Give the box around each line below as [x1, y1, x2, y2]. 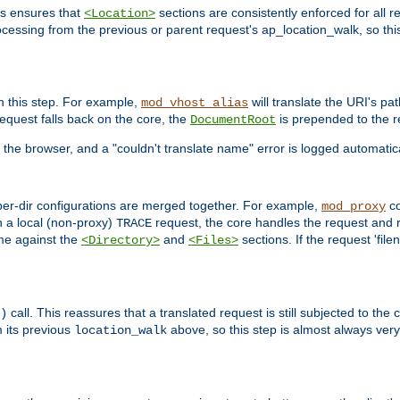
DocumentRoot [190, 112, 276, 127]
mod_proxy [321, 198, 386, 213]
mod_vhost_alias [141, 95, 248, 110]
